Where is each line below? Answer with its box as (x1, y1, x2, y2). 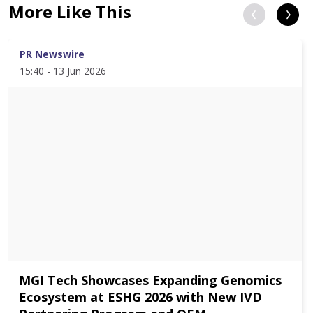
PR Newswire (20, 48, 85, 61)
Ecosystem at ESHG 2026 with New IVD (19, 289, 262, 305)
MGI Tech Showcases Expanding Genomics (19, 272, 282, 289)
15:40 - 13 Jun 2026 (20, 64, 106, 78)
